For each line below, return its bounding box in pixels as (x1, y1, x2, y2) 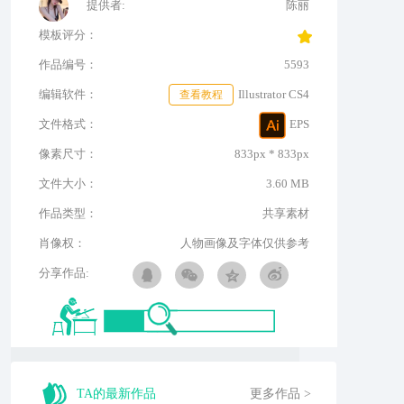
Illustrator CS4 (238, 88, 309, 101)
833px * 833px (234, 148, 309, 161)
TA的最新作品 (77, 387, 156, 400)
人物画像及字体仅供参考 (180, 237, 309, 250)
